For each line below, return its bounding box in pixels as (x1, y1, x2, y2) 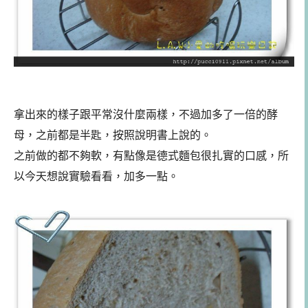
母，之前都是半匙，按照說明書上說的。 (14, 129, 212, 141)
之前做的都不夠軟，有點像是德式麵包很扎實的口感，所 (14, 149, 289, 162)
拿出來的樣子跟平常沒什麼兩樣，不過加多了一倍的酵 (14, 108, 278, 120)
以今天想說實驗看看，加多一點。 (14, 170, 179, 182)
